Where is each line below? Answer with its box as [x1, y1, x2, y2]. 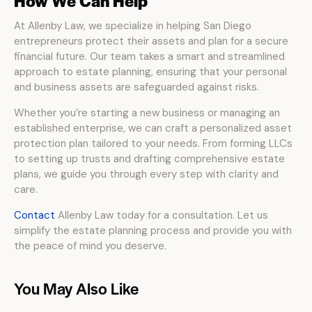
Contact [14, 208, 55, 222]
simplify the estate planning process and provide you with [14, 224, 292, 237]
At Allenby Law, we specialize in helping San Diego [14, 19, 251, 33]
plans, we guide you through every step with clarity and [14, 167, 279, 181]
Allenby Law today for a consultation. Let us [55, 208, 268, 222]
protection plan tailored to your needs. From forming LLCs [14, 136, 292, 150]
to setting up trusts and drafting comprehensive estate [14, 152, 285, 166]
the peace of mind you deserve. [14, 239, 166, 253]
